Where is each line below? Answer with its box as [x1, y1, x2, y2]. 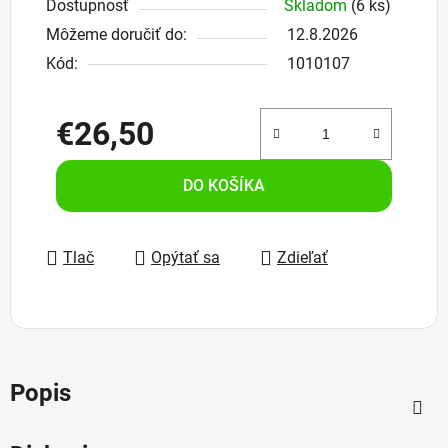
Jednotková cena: [55, 155, 180, 175]
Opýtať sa [151, 248, 220, 268]
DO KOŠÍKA [183, 176, 265, 196]
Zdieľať [277, 248, 328, 268]
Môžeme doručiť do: [46, 25, 187, 45]
